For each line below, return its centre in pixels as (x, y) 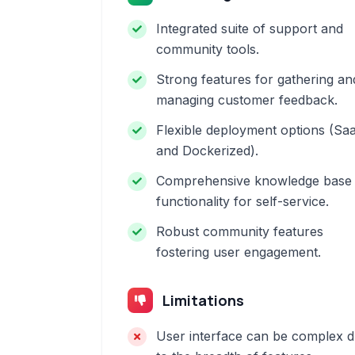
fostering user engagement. (239, 252)
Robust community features (240, 231)
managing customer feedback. (247, 100)
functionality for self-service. (242, 201)
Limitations (203, 300)
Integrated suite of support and (250, 29)
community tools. (208, 49)
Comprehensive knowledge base (254, 181)
